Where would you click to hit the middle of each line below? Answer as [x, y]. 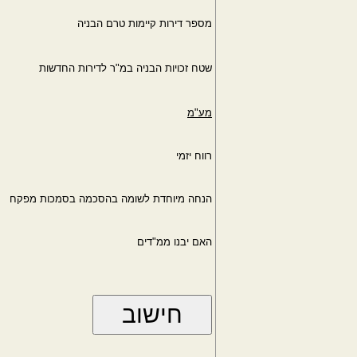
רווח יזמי [194, 156]
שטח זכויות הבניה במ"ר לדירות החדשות [126, 68]
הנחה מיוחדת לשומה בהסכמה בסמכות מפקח [111, 199]
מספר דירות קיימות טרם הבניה [145, 24]
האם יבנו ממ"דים [175, 242]
